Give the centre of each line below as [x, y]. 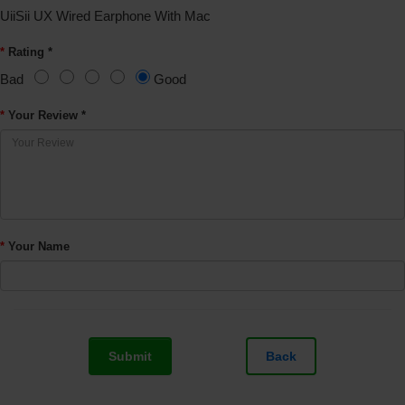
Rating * [30, 52]
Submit [130, 357]
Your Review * [47, 116]
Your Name [39, 247]
